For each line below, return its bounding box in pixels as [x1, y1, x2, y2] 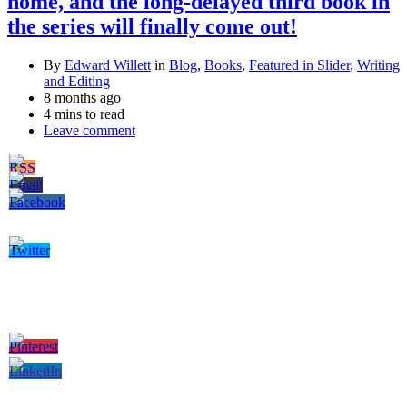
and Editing [44, 73, 110, 89]
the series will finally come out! [7, 14, 297, 38]
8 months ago [44, 89, 121, 105]
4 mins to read [44, 105, 124, 122]
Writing [357, 56, 400, 73]
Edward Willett [65, 56, 151, 73]
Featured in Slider [249, 56, 350, 73]
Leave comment [44, 122, 135, 138]
